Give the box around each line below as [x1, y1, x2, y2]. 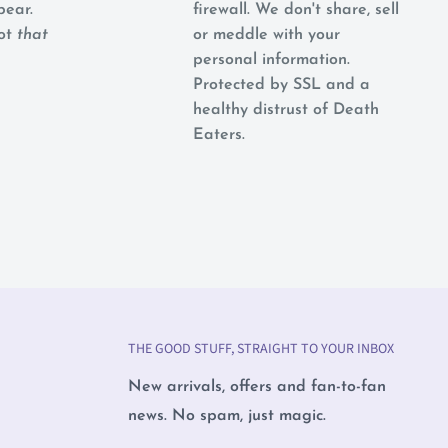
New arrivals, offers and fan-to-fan [128, 378, 386, 395]
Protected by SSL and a [192, 77, 370, 93]
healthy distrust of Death [192, 102, 379, 118]
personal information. [192, 52, 350, 68]
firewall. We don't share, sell [192, 2, 399, 18]
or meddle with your [192, 27, 340, 43]
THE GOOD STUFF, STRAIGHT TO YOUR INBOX [128, 339, 394, 359]
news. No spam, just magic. [128, 407, 326, 424]
